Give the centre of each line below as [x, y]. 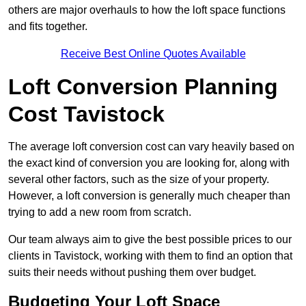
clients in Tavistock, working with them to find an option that [150, 256]
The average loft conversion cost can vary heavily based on [151, 147]
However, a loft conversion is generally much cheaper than [149, 196]
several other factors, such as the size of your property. [139, 180]
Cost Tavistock [86, 114]
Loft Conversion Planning [143, 87]
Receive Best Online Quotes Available [153, 54]
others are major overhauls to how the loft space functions [147, 10]
